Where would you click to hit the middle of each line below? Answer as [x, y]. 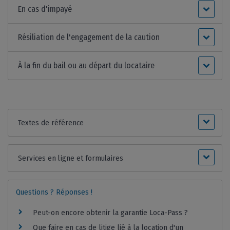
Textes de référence [51, 123]
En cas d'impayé [45, 9]
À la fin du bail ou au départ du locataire [87, 66]
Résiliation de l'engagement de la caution [89, 37]
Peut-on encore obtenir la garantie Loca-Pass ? [110, 213]
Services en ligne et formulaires [71, 158]
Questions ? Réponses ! [54, 192]
